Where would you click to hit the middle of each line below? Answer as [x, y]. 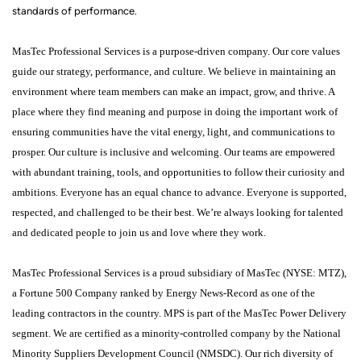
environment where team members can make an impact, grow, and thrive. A [173, 91]
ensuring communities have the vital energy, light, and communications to [174, 132]
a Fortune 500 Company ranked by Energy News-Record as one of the [164, 293]
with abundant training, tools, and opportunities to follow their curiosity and [178, 172]
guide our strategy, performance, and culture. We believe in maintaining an [174, 71]
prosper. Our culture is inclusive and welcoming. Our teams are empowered [174, 152]
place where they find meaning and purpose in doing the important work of [175, 112]
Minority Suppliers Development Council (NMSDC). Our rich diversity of [172, 353]
